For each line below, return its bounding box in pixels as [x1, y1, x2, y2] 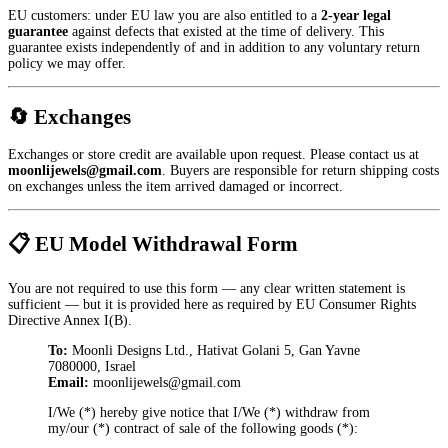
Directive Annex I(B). [8, 313, 132, 329]
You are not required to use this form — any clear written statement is [8, 281, 405, 297]
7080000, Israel [48, 359, 136, 375]
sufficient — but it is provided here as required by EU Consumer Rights [8, 297, 416, 313]
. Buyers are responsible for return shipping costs [162, 163, 439, 179]
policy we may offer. [8, 55, 126, 71]
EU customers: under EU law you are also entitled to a [8, 7, 321, 23]
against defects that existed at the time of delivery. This [68, 23, 384, 39]
